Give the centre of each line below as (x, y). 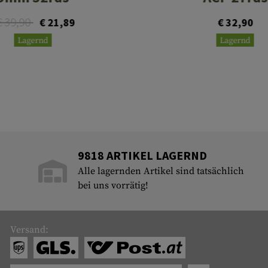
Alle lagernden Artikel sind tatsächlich (161, 171)
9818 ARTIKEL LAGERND (143, 156)
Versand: (29, 230)
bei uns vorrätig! (113, 186)
